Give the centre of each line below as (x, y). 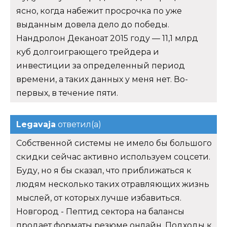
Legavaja (36, 124)
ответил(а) (79, 124)
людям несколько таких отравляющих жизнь (113, 184)
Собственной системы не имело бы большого (114, 143)
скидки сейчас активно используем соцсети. (113, 157)
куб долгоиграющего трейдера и (88, 52)
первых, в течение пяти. (67, 93)
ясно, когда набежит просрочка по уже (99, 11)
